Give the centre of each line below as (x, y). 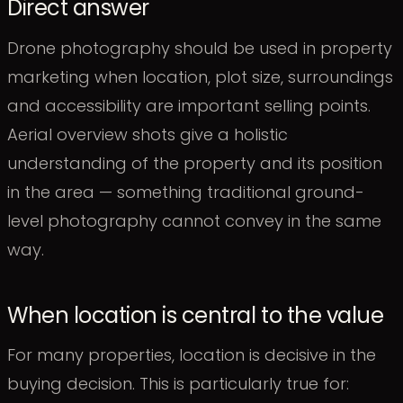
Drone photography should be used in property (200, 48)
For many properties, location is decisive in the (192, 355)
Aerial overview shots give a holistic (148, 134)
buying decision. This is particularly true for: (178, 384)
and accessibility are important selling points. (189, 105)
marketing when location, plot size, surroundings (200, 76)
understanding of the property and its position (195, 163)
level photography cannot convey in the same (194, 220)
